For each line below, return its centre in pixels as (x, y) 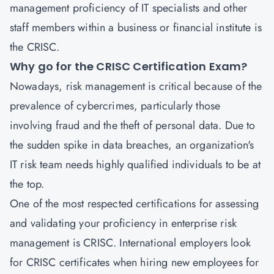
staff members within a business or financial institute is (136, 28)
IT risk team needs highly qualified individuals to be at (135, 165)
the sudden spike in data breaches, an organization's (132, 145)
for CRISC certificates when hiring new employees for (135, 262)
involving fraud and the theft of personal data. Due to (133, 125)
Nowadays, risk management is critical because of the (136, 86)
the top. (29, 184)
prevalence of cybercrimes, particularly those (115, 106)
